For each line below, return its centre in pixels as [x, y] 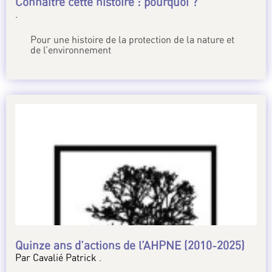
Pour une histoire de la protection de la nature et [132, 40]
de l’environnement [71, 50]
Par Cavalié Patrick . [58, 258]
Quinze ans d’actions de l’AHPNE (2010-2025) [130, 246]
